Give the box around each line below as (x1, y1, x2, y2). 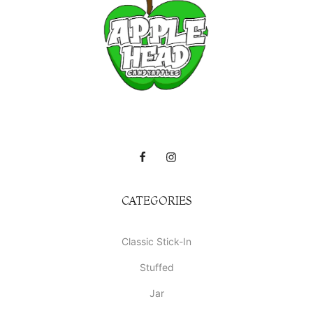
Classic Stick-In (122, 235, 191, 247)
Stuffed (139, 261, 174, 273)
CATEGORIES (122, 193, 191, 208)
